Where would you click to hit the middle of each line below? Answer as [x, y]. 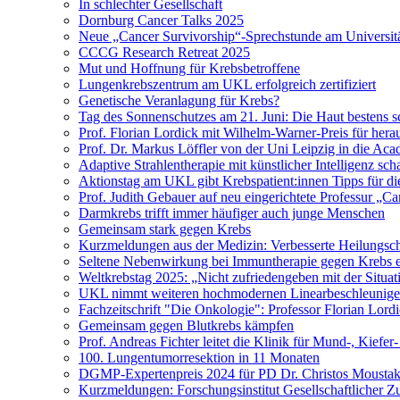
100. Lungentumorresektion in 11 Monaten [199, 358]
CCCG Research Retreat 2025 [164, 52]
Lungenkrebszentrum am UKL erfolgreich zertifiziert [227, 84]
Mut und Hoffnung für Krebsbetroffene [189, 68]
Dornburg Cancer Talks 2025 [161, 20]
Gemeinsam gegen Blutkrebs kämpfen [186, 325]
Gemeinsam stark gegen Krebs [165, 229]
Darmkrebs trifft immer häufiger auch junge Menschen [232, 213]
